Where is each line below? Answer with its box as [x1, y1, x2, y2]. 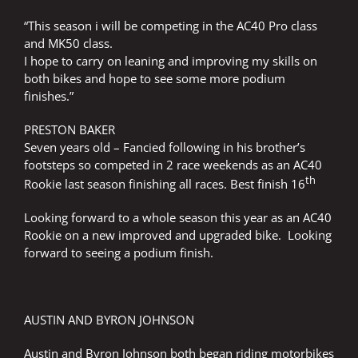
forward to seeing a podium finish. [24, 245, 213, 261]
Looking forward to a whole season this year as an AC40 [24, 209, 332, 226]
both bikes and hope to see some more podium [24, 70, 285, 87]
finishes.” [24, 88, 74, 105]
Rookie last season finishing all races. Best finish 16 [24, 176, 305, 193]
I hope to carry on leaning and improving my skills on [24, 53, 317, 70]
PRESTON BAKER [24, 121, 115, 138]
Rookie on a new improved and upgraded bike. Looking [24, 227, 332, 244]
